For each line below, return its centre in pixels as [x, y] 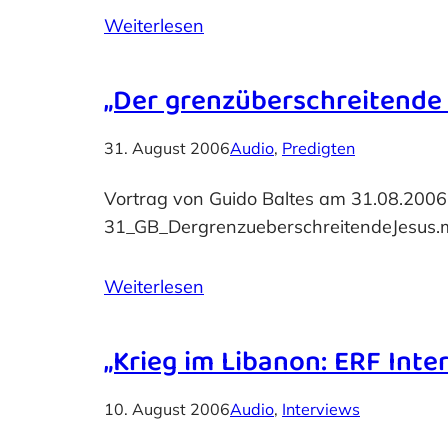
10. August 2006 [167, 408]
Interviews [321, 408]
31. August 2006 [167, 147]
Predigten [318, 147]
